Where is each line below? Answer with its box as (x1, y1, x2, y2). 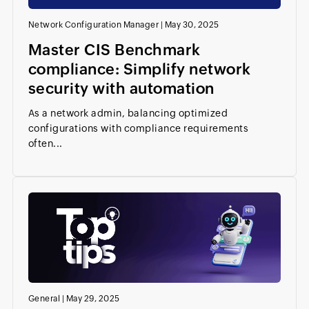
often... (28, 138, 63, 150)
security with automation (28, 80, 215, 98)
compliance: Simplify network (28, 61, 251, 79)
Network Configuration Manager (28, 20, 159, 30)
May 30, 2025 (164, 20, 219, 30)
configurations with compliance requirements (28, 123, 249, 134)
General (28, 294, 61, 304)
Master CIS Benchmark (28, 41, 201, 59)
